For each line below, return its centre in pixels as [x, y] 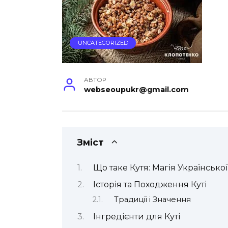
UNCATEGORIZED [103, 43]
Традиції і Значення [152, 200]
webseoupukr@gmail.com [137, 90]
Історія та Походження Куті [150, 184]
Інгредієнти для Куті [136, 216]
